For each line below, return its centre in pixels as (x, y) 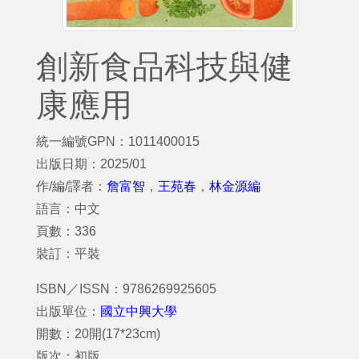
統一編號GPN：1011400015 (118, 141)
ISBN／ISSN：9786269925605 (126, 289)
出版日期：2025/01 (91, 164)
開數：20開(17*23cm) (98, 334)
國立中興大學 (139, 311)
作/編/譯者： (71, 186)
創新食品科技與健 (164, 67)
